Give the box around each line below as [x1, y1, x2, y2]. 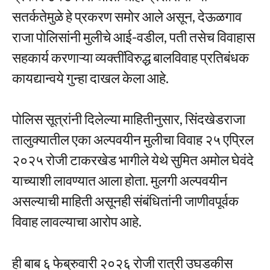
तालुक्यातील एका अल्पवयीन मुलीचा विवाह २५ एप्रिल [12, 131, 254, 148]
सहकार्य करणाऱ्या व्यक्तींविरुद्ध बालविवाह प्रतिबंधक [12, 48, 249, 66]
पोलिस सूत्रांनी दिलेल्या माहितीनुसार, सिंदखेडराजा [12, 110, 245, 128]
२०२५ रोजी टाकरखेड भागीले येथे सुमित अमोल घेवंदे [12, 151, 254, 169]
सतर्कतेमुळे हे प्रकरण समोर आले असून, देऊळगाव [12, 7, 242, 25]
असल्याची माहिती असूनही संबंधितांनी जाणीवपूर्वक [12, 192, 239, 210]
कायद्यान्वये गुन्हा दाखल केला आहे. [12, 69, 169, 86]
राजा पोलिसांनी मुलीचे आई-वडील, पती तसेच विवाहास [12, 28, 255, 45]
